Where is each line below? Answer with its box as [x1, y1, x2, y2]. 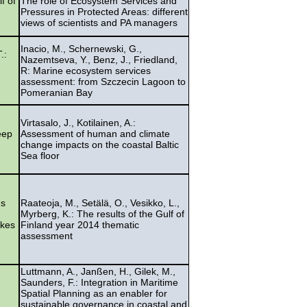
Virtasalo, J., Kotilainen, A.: [21, 116, 136, 128]
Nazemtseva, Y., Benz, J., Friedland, [21, 53, 177, 65]
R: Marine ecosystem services [21, 64, 151, 76]
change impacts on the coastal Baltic [21, 138, 179, 150]
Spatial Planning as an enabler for [21, 287, 167, 299]
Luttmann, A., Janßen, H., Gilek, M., [21, 265, 175, 277]
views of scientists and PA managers [21, 16, 177, 28]
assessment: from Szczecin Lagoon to [21, 75, 186, 87]
